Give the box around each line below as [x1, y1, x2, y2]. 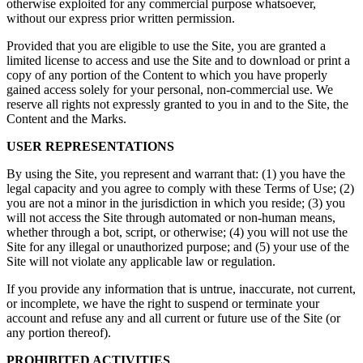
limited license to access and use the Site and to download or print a [6, 53, 350, 68]
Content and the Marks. [6, 112, 126, 126]
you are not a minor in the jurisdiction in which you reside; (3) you [6, 196, 345, 211]
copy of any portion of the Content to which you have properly [6, 68, 327, 83]
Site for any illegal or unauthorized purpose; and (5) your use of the [6, 240, 349, 254]
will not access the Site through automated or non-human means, [6, 211, 335, 225]
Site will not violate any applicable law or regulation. [6, 254, 275, 269]
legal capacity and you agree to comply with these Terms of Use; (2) [6, 181, 354, 196]
